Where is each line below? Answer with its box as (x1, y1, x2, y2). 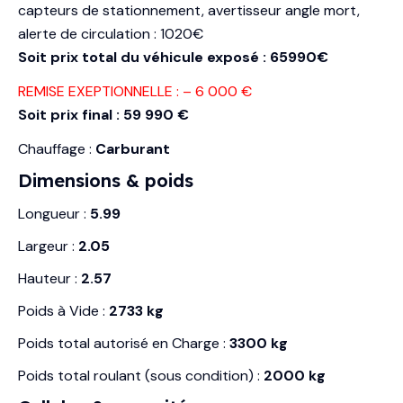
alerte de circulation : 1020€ (18, 23, 203, 43)
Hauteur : (18, 268, 81, 288)
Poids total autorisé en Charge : (18, 333, 229, 353)
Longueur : (18, 203, 90, 223)
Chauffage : (18, 139, 95, 158)
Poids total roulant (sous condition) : (18, 365, 264, 385)
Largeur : (18, 236, 78, 255)
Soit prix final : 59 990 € (18, 104, 189, 124)
